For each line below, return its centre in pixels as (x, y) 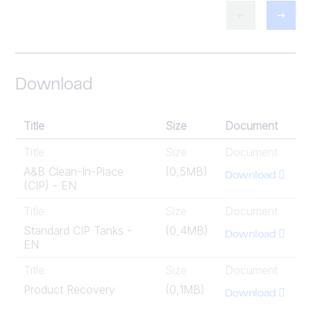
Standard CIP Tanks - (78, 230)
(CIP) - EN (50, 185)
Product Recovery (69, 289)
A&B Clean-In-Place (74, 171)
